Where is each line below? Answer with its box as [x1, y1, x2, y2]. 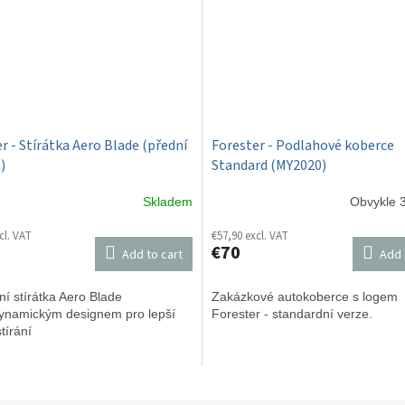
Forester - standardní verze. [212, 306, 376, 321]
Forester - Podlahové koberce [212, 135, 394, 155]
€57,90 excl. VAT [212, 227, 288, 244]
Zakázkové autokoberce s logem [212, 288, 398, 304]
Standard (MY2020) [212, 155, 326, 175]
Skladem [143, 194, 193, 210]
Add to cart [122, 245, 183, 264]
